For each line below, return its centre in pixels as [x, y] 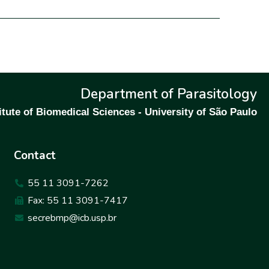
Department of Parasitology [169, 94]
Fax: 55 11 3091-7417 [77, 200]
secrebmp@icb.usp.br [72, 218]
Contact [35, 155]
